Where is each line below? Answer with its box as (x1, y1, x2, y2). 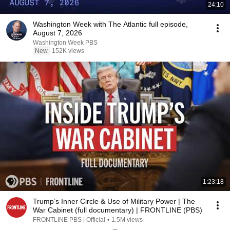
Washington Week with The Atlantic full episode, (33, 20, 188, 28)
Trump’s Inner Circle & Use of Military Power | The (33, 197, 195, 205)
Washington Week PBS (33, 39, 98, 46)
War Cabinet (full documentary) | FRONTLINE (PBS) (33, 206, 202, 214)
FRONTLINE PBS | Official (33, 216, 105, 223)
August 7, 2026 (33, 29, 82, 37)
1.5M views (111, 216, 143, 223)
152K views (52, 47, 84, 54)
